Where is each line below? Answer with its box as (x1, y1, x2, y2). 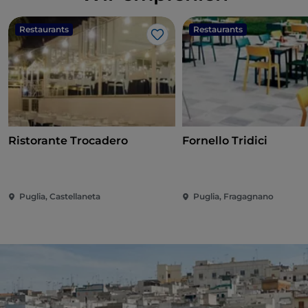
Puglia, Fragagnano (193, 191, 274, 202)
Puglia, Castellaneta (19, 191, 100, 202)
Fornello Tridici (182, 134, 268, 148)
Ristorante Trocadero (8, 134, 128, 148)
